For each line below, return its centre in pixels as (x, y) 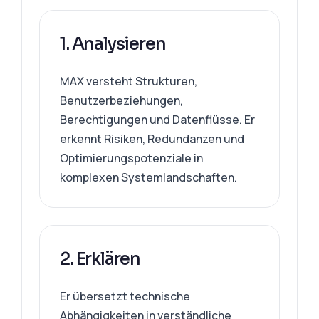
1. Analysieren (113, 44)
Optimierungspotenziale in (132, 158)
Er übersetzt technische (125, 296)
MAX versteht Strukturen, (129, 81)
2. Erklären (100, 259)
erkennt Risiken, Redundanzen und (152, 139)
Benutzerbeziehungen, (122, 100)
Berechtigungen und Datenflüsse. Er (158, 120)
